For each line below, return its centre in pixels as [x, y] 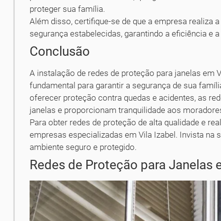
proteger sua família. [68, 9]
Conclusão [60, 51]
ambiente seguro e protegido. [83, 147]
